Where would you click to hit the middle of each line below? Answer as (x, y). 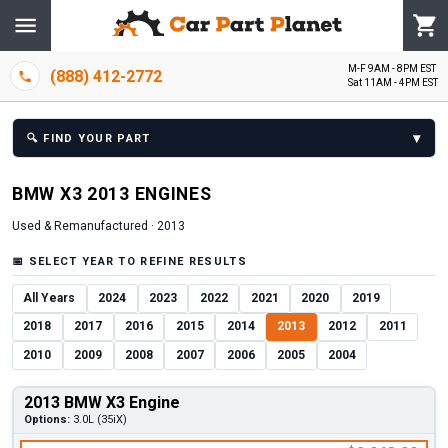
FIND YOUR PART (94, 138)
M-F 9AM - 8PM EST (392, 69)
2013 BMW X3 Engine (101, 403)
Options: (46, 420)
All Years (49, 297)
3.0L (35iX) (99, 420)
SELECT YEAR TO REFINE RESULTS (135, 261)
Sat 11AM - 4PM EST (393, 83)
